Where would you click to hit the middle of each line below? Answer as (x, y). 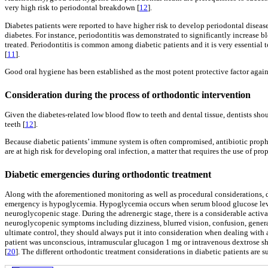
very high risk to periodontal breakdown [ (72, 8)
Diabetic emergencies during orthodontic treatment (108, 175)
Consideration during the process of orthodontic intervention (128, 95)
